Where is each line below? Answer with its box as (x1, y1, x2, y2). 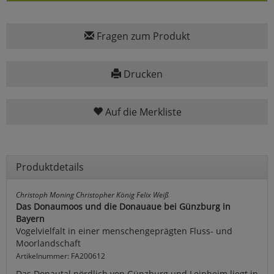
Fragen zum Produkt (94, 29, 190, 43)
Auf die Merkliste (102, 105, 182, 119)
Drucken (121, 67, 163, 81)
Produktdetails (16, 160, 84, 174)
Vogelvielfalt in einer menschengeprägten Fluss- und (16, 225, 232, 237)
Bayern (16, 213, 45, 225)
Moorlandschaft (16, 237, 81, 250)
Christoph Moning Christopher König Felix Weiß (16, 190, 169, 200)
